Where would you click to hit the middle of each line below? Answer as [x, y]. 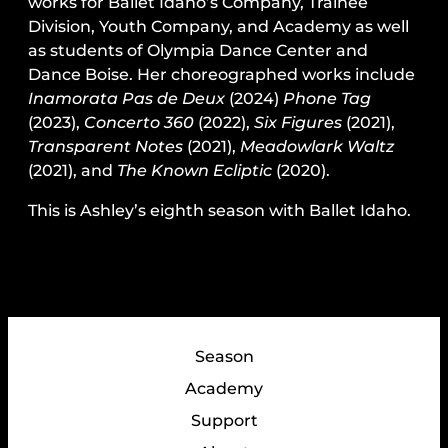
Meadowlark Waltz [317, 147]
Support [224, 421]
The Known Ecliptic [194, 171]
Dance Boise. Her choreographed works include [221, 75]
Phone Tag [327, 99]
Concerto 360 [139, 123]
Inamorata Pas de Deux [126, 99]
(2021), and [72, 171]
